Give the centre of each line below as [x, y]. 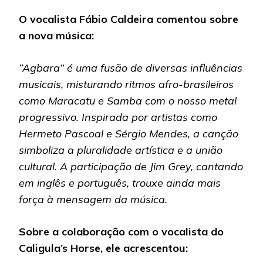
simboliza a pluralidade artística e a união [121, 150]
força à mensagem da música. [93, 200]
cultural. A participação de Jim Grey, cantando [131, 167]
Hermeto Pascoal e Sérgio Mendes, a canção [129, 134]
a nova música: [56, 36]
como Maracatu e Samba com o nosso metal [128, 101]
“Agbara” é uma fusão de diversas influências [131, 68]
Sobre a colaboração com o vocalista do [121, 232]
